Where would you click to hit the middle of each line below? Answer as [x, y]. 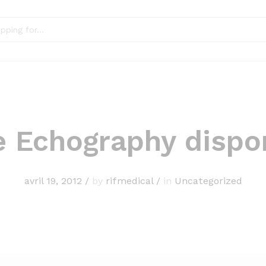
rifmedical [129, 180]
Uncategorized [208, 180]
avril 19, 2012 [53, 180]
